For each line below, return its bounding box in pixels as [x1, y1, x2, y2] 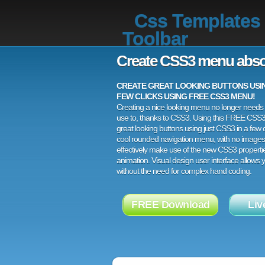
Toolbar [122, 28, 188, 49]
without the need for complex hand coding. [117, 166, 251, 176]
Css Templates [134, 10, 260, 31]
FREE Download [131, 199, 210, 211]
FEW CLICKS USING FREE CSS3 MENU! [117, 92, 255, 101]
